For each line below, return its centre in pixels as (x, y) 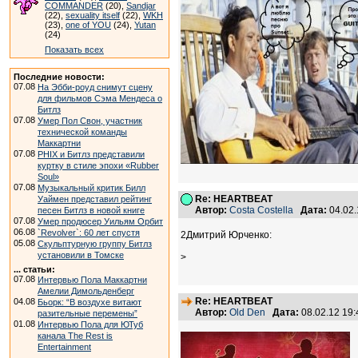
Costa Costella (261, 210)
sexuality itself (93, 15)
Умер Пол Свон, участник (90, 121)
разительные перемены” (88, 313)
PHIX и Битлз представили (91, 154)
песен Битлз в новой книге (91, 210)
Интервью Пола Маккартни (92, 280)
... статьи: (34, 269)
